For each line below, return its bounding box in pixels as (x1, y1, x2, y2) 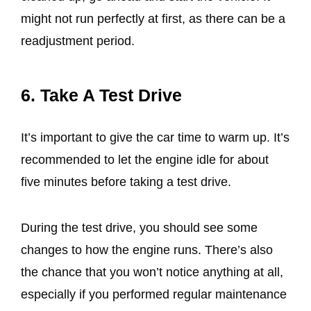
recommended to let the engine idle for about (21, 152, 269, 167)
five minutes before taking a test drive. (21, 174, 231, 189)
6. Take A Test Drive (21, 85, 182, 105)
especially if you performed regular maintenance (21, 287, 287, 302)
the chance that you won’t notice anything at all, (21, 265, 283, 280)
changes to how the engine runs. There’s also (21, 243, 273, 258)
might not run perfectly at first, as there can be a (21, 11, 285, 26)
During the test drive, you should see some (21, 221, 258, 235)
